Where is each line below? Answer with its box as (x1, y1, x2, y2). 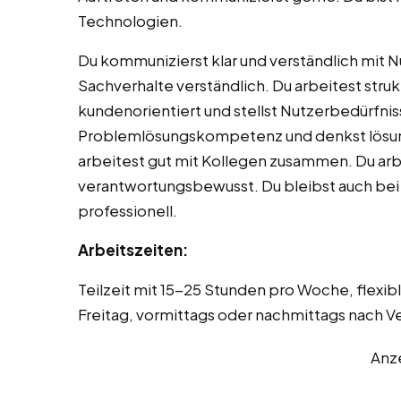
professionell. (78, 200, 177, 221)
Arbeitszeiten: (78, 240, 188, 260)
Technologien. (78, 11, 183, 31)
